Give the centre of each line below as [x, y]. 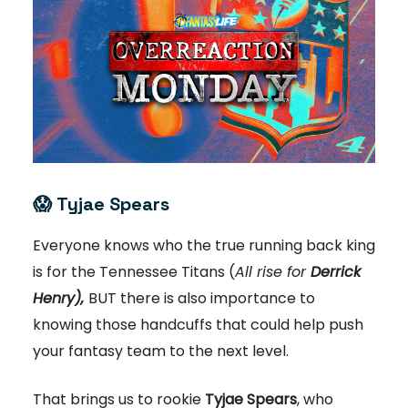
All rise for [273, 272]
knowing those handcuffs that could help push [198, 325]
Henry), [58, 299]
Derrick [336, 272]
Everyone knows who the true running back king [204, 246]
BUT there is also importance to [202, 299]
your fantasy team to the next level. [161, 352]
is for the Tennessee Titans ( [134, 272]
